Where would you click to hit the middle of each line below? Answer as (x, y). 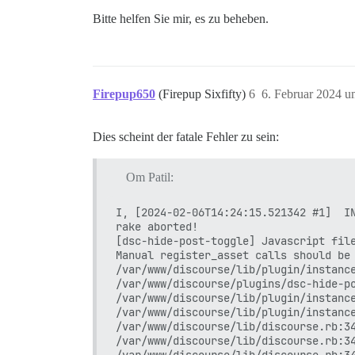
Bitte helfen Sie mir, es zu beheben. (181, 18)
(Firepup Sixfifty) (204, 94)
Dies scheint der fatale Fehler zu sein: (186, 136)
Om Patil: (149, 177)
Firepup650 (124, 94)
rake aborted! (157, 226)
